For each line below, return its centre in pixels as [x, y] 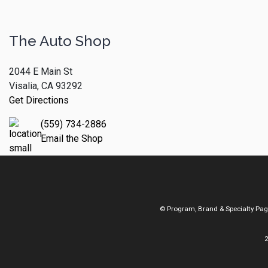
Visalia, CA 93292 [46, 86]
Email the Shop [72, 139]
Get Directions [39, 100]
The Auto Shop [60, 41]
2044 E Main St [41, 72]
